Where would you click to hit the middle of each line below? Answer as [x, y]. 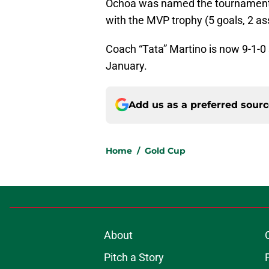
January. [126, 65]
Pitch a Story [134, 257]
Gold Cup [165, 150]
